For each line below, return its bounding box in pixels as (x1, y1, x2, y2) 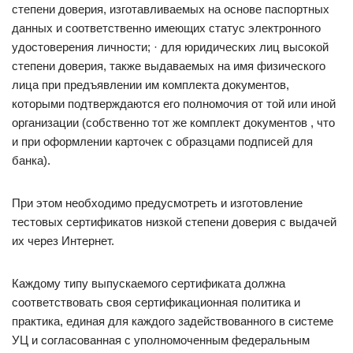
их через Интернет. (12, 234, 114, 247)
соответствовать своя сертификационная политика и (12, 295, 300, 309)
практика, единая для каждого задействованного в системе (12, 314, 333, 328)
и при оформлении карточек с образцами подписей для (12, 135, 313, 148)
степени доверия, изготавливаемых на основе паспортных (12, 2, 329, 16)
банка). (12, 154, 50, 167)
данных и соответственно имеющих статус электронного (12, 21, 321, 35)
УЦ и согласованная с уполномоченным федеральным (12, 333, 310, 347)
